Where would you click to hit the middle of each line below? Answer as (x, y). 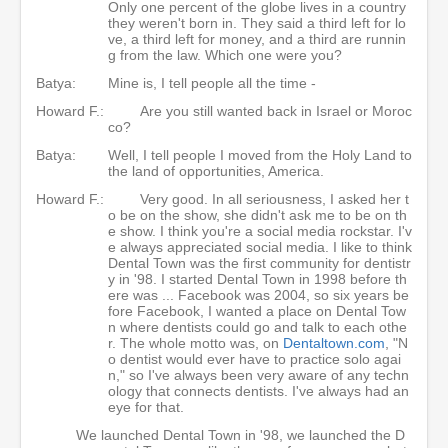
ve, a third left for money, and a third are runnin (257, 38)
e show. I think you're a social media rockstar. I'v (260, 230)
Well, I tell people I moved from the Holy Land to (260, 154)
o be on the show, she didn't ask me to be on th (257, 214)
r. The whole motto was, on (195, 342)
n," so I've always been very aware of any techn (258, 374)
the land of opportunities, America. (218, 170)
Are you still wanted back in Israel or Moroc (276, 110)
